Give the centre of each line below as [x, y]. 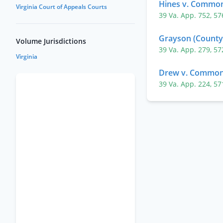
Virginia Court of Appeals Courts [61, 7]
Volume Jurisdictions [51, 41]
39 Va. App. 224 [184, 84]
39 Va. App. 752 [184, 15]
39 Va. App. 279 [184, 50]
